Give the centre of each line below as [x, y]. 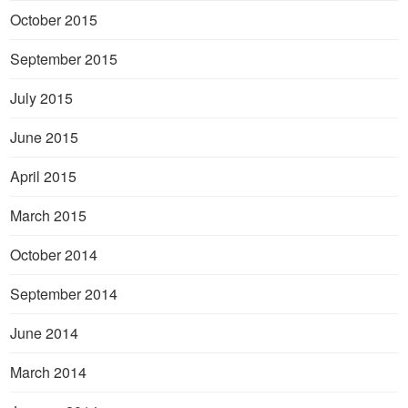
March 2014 [49, 372]
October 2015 [54, 19]
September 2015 [64, 58]
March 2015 [49, 215]
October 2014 [54, 254]
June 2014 [45, 332]
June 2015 [45, 137]
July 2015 [42, 97]
